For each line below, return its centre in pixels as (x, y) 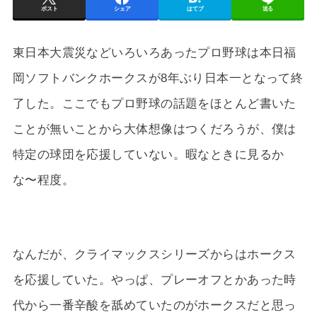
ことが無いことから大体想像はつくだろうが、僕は (154, 129)
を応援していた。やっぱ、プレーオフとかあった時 (154, 280)
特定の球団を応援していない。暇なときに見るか (148, 155)
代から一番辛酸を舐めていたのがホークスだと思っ (154, 305)
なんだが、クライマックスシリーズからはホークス (154, 254)
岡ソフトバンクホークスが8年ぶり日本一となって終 (158, 78)
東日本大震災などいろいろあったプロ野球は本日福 (154, 53)
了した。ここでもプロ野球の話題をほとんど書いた (154, 104)
